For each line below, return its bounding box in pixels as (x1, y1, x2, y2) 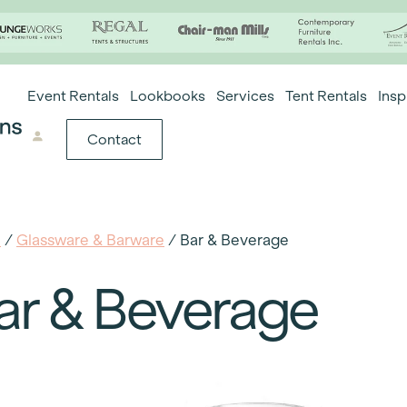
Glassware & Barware (16, 231, 164, 249)
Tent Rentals (285, 87, 368, 104)
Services (216, 87, 275, 104)
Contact (86, 131, 142, 147)
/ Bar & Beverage (164, 231, 289, 249)
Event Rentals (27, 87, 120, 104)
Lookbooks (130, 87, 206, 104)
